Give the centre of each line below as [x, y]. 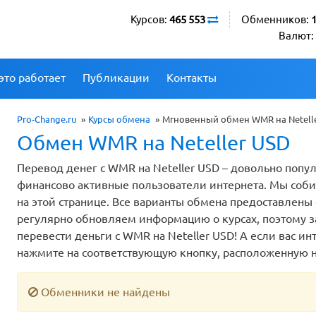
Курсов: [150, 19]
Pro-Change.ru [47, 119]
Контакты [192, 77]
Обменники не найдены [104, 292]
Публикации [116, 77]
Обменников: [276, 19]
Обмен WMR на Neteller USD [154, 142]
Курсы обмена [119, 119]
